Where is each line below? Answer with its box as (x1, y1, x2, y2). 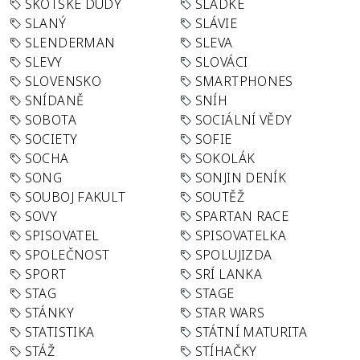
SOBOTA (24, 111, 76, 129)
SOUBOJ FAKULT (24, 188, 126, 206)
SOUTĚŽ (194, 188, 244, 206)
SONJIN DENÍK (194, 169, 287, 186)
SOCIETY (24, 130, 78, 148)
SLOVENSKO (24, 72, 101, 90)
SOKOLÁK (194, 149, 256, 167)
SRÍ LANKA (194, 265, 262, 283)
